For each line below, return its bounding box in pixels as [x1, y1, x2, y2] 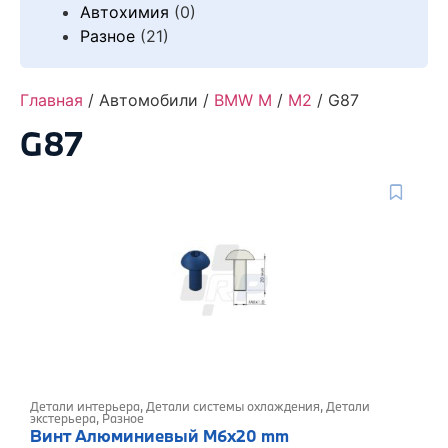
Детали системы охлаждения [146, 397, 320, 414]
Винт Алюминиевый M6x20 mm [30, 424, 289, 446]
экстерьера [30, 409, 96, 426]
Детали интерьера [30, 397, 140, 414]
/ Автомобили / [83, 89, 214, 110]
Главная [20, 89, 83, 110]
